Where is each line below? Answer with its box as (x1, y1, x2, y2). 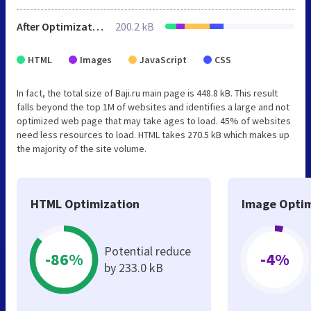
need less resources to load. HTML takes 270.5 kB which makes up (17, 128, 289, 141)
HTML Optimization (31, 195, 140, 212)
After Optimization (92, 19, 103, 33)
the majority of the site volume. (17, 142, 146, 155)
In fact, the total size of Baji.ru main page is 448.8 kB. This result (17, 86, 278, 99)
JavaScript (140, 53, 187, 66)
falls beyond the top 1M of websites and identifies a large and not (17, 100, 289, 113)
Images (80, 53, 112, 66)
